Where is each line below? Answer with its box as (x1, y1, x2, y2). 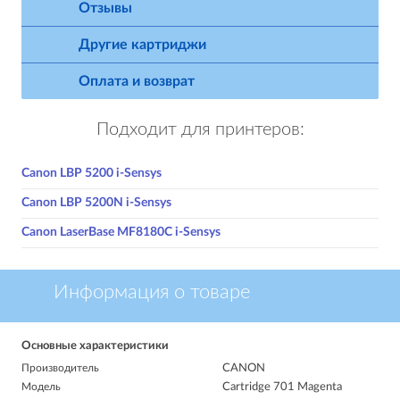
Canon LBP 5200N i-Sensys (21, 196, 171, 209)
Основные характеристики (21, 340, 169, 352)
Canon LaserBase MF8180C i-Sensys (21, 226, 221, 238)
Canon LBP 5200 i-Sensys (21, 167, 162, 179)
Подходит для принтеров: (96, 121, 304, 138)
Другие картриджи (79, 37, 206, 52)
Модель (21, 381, 61, 392)
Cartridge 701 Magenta (222, 381, 342, 393)
